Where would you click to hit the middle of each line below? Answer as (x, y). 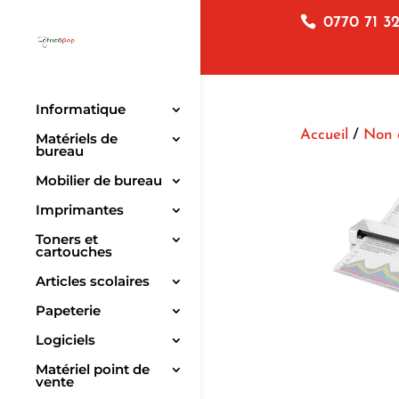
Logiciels (65, 340)
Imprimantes (80, 210)
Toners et (67, 240)
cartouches (74, 252)
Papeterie (68, 311)
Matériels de (77, 139)
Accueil (324, 134)
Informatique (81, 110)
